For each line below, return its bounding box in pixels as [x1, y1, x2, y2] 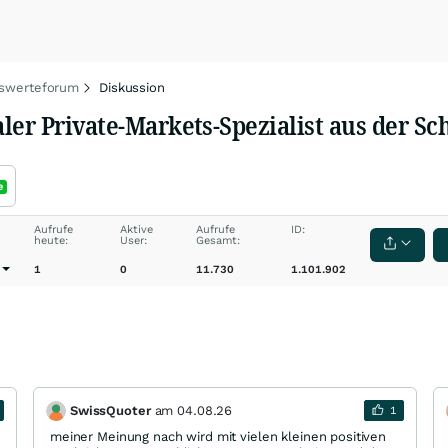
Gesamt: [196, 234, 241, 247]
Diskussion [99, 80, 165, 95]
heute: [33, 234, 68, 247]
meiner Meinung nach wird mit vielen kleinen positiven [50, 429, 387, 444]
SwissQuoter [70, 402, 151, 418]
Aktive [120, 223, 154, 236]
